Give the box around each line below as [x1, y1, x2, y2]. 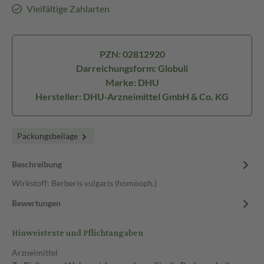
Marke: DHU [105, 77, 159, 88]
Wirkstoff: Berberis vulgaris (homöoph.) [12, 178, 157, 188]
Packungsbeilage [17, 131, 80, 141]
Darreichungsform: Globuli [76, 62, 188, 74]
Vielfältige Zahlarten [26, 3, 110, 14]
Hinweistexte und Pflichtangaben [12, 225, 143, 242]
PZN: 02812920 [99, 48, 165, 60]
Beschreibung [12, 159, 62, 169]
